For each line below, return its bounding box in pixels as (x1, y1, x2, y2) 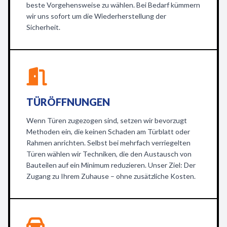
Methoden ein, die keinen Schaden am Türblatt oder (26, 127, 190, 136)
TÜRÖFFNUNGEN (26, 96, 110, 108)
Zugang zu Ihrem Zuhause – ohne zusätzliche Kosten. (26, 172, 196, 180)
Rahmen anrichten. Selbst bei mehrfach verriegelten (26, 138, 191, 147)
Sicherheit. (26, 23, 60, 31)
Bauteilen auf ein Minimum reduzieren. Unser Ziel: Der (26, 161, 196, 169)
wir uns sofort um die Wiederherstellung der (26, 12, 166, 20)
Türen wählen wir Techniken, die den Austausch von (26, 149, 192, 158)
